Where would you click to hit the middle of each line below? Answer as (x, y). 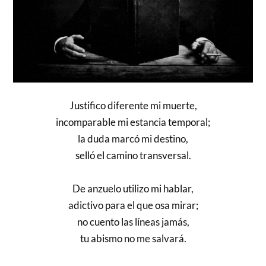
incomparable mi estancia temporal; (133, 122)
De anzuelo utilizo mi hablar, (133, 189)
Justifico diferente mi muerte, (133, 106)
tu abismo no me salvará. (133, 239)
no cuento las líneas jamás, (133, 222)
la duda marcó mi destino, (133, 139)
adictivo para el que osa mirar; (133, 205)
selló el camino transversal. (133, 156)
